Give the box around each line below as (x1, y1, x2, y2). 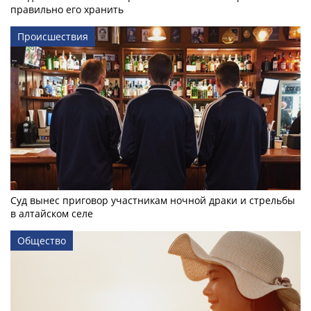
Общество (17, 233, 66, 247)
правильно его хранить (10, 3, 124, 17)
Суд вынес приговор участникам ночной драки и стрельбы (10, 193, 295, 207)
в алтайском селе (10, 206, 93, 220)
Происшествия (17, 30, 88, 44)
